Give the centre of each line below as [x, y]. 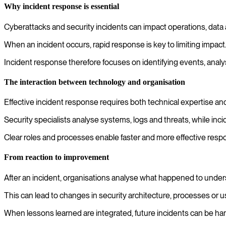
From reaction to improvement [56, 157]
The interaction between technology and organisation [95, 82]
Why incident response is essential [62, 7]
